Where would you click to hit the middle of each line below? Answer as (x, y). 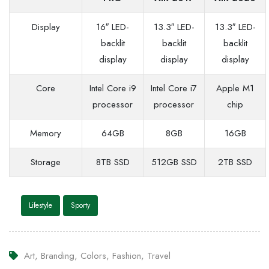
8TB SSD (113, 162)
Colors (93, 255)
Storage (46, 162)
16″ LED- (113, 27)
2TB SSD (235, 162)
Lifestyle (41, 205)
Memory (46, 133)
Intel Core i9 (113, 88)
